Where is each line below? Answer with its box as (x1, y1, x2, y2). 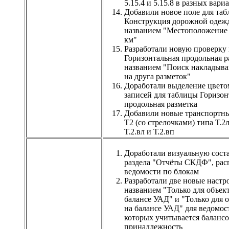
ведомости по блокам (124, 167, 199, 176)
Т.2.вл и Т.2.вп (124, 127, 174, 136)
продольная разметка (124, 99, 197, 108)
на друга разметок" (124, 72, 191, 81)
